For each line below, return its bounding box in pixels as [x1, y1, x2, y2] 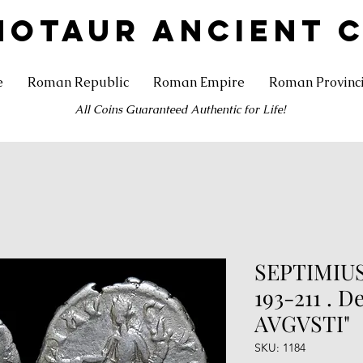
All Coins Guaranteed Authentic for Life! [74, 101, 285, 117]
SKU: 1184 [254, 340, 305, 355]
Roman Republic [28, 74, 129, 91]
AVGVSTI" [254, 308, 350, 338]
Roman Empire [153, 74, 245, 91]
